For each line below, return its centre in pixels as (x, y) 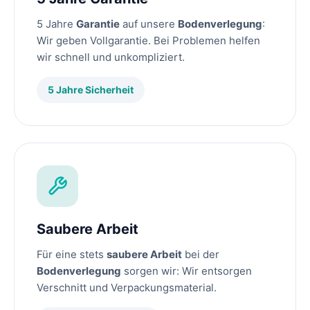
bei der (201, 255)
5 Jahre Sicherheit (91, 90)
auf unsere (149, 24)
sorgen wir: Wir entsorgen (186, 271)
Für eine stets (72, 255)
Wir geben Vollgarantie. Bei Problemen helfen (148, 41)
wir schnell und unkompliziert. (111, 57)
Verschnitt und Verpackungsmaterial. (127, 288)
